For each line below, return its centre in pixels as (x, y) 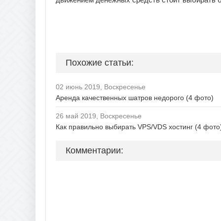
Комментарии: (94, 150)
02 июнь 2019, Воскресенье (101, 87)
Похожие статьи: (100, 63)
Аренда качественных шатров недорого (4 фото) (135, 98)
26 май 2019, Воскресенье (99, 116)
